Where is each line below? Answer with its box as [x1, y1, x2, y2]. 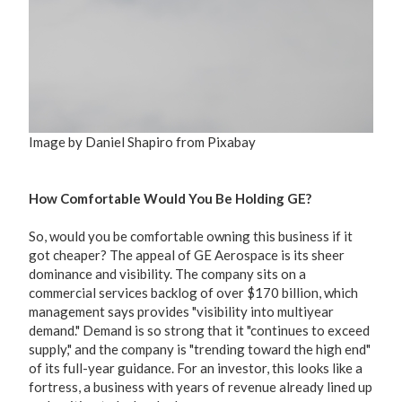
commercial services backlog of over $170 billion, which [29, 284, 358, 301]
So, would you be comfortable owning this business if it [29, 228, 353, 244]
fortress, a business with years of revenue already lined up [29, 379, 372, 395]
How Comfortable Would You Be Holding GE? [29, 190, 311, 206]
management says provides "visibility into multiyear [29, 303, 334, 319]
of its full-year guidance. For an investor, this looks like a [29, 360, 363, 376]
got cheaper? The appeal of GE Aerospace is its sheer [29, 247, 345, 263]
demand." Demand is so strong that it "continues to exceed [29, 322, 370, 338]
